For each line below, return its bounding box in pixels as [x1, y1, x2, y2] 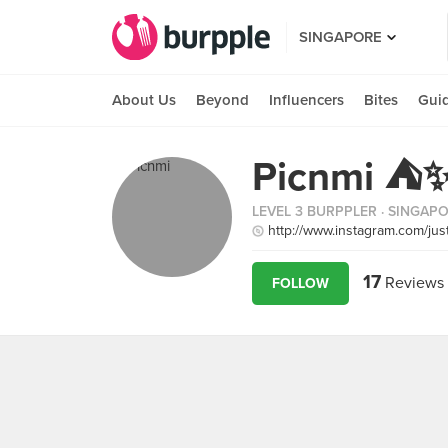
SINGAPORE [299, 27, 382, 46]
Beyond [196, 91, 249, 109]
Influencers [269, 91, 344, 109]
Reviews [381, 273, 444, 293]
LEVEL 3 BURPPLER [252, 203, 377, 220]
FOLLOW [272, 275, 329, 292]
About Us [112, 91, 176, 109]
